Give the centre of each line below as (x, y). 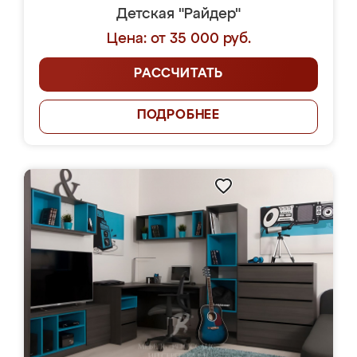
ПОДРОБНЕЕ (178, 116)
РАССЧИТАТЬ (178, 74)
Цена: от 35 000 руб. (178, 39)
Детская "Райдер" (178, 14)
